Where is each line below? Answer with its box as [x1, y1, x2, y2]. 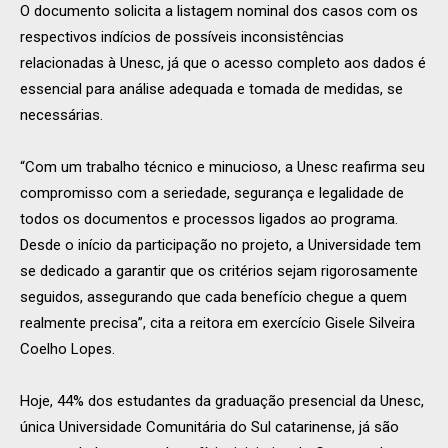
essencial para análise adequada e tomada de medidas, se [20, 80, 403, 99]
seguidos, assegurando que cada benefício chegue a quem [20, 288, 407, 307]
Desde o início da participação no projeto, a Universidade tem [20, 236, 421, 255]
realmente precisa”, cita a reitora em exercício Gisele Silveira [20, 314, 415, 333]
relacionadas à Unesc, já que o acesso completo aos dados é [20, 54, 426, 73]
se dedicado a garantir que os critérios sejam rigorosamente [20, 262, 418, 281]
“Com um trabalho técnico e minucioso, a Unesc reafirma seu [20, 158, 425, 177]
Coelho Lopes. [20, 340, 115, 359]
